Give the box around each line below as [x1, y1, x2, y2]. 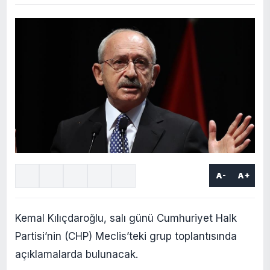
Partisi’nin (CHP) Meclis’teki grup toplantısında [15, 230, 237, 242]
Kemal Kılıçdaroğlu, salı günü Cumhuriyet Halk [15, 212, 237, 224]
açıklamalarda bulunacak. [15, 248, 138, 260]
